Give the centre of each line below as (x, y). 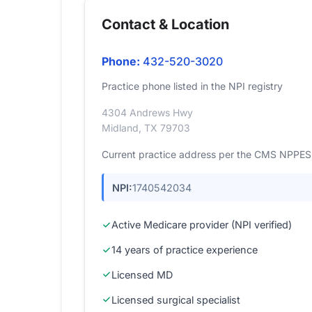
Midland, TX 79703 (146, 128)
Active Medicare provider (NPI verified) (202, 225)
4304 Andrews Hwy (147, 112)
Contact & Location (165, 24)
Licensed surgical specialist (176, 299)
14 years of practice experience (185, 250)
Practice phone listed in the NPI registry (192, 86)
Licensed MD (142, 274)
